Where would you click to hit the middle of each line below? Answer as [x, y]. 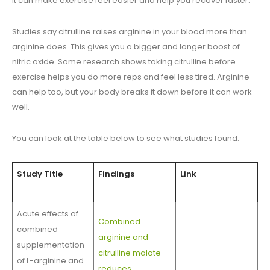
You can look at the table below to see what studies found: [126, 139]
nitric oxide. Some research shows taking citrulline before [124, 62]
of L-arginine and [50, 261]
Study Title [39, 174]
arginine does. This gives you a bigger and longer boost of [126, 47]
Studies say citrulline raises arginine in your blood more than [130, 32]
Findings [116, 174]
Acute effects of [47, 214]
